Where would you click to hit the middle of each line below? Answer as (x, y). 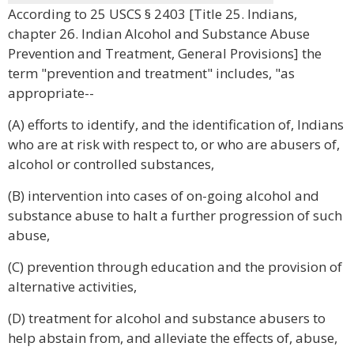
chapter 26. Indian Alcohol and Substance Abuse (159, 34)
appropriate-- (51, 93)
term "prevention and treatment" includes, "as (151, 73)
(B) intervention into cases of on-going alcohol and (164, 196)
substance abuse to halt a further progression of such (175, 215)
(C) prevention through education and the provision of (175, 267)
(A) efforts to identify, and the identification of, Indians (176, 124)
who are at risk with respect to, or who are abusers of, (174, 144)
